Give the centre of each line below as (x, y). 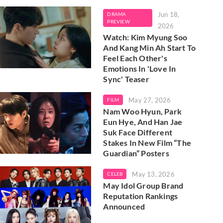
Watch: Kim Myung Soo (145, 37)
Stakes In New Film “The (147, 142)
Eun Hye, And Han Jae (143, 121)
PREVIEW (118, 21)
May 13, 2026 (153, 174)
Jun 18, (168, 14)
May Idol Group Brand (143, 185)
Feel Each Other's (135, 58)
